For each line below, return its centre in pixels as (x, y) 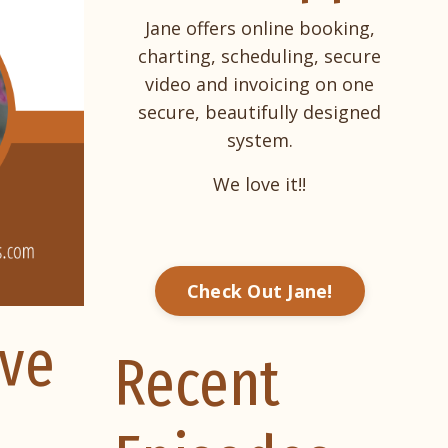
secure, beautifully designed (260, 112)
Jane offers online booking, (259, 28)
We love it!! (260, 184)
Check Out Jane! (259, 290)
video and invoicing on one (260, 84)
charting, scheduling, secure (260, 56)
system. (259, 140)
